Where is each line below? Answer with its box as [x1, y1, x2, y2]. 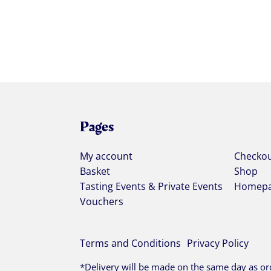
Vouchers [80, 195, 123, 209]
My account [80, 149, 132, 163]
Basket [80, 165, 110, 178]
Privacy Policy [187, 237, 249, 250]
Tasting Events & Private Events [80, 180, 223, 194]
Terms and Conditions [80, 237, 181, 250]
